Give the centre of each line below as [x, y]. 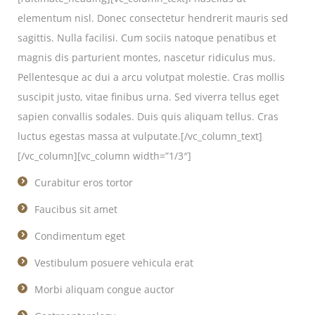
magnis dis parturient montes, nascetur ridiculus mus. [147, 57]
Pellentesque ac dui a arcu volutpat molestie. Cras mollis [151, 77]
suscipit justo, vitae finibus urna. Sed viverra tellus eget [148, 97]
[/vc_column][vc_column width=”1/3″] [104, 156]
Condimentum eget [80, 236]
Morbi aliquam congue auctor [104, 289]
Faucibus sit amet [76, 209]
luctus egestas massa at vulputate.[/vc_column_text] [140, 136]
